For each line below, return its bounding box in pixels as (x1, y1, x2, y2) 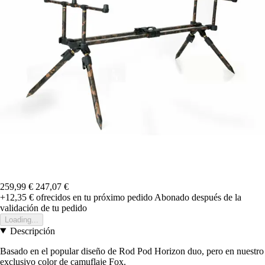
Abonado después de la (154, 192, 241, 202)
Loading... (5, 215, 38, 224)
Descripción (9, 225, 55, 236)
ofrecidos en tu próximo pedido (34, 192, 153, 202)
